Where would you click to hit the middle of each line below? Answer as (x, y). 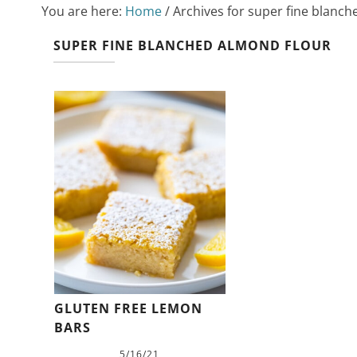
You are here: (83, 11)
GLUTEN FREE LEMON (128, 309)
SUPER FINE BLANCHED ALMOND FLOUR (192, 45)
